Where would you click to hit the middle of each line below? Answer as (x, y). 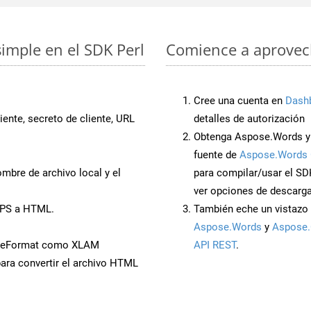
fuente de (217, 154)
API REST (215, 245)
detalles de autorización (249, 118)
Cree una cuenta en (239, 100)
